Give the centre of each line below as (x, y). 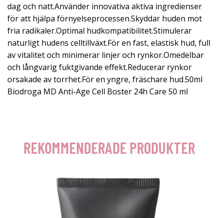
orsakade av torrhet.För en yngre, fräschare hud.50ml (105, 79)
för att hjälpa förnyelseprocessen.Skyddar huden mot (105, 18)
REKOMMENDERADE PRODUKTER (109, 147)
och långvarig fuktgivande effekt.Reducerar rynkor (100, 67)
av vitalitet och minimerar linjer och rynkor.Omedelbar (106, 55)
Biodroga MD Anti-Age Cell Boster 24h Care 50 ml (98, 91)
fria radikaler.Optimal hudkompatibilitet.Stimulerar (100, 31)
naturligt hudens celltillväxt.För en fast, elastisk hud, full (109, 43)
